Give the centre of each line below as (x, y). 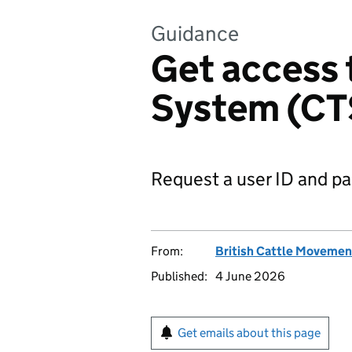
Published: (179, 276)
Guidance (195, 33)
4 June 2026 (250, 276)
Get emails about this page (249, 333)
